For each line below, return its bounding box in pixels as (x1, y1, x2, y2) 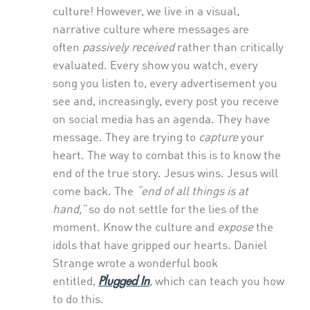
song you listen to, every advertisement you (53, 77, 277, 90)
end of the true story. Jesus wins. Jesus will (53, 167, 278, 180)
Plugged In (98, 275, 149, 287)
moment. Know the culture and (53, 221, 217, 234)
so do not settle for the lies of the (86, 203, 259, 216)
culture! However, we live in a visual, (53, 6, 239, 18)
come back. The (53, 185, 136, 198)
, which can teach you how (149, 275, 284, 288)
